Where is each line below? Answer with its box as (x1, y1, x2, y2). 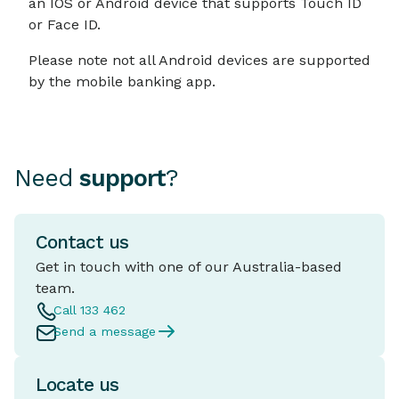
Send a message (53, 324, 156, 338)
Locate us (36, 374, 118, 395)
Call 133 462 (53, 303, 126, 317)
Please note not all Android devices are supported (28, 52, 370, 69)
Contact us (36, 232, 128, 253)
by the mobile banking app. (28, 73, 216, 90)
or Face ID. (28, 16, 101, 33)
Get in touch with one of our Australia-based (36, 258, 342, 275)
